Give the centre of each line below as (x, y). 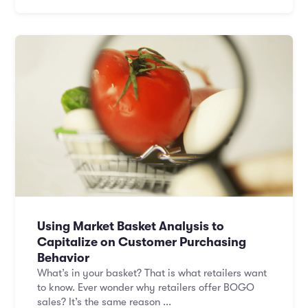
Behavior (63, 258)
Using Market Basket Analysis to (131, 226)
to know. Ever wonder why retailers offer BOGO (146, 287)
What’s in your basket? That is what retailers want (152, 273)
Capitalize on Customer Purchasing (142, 242)
